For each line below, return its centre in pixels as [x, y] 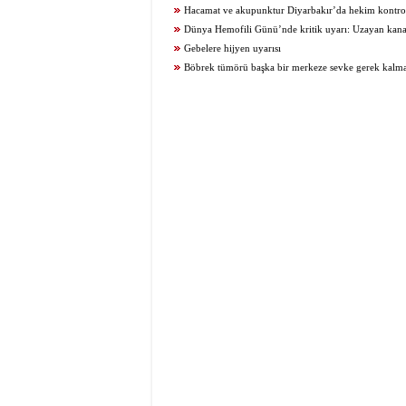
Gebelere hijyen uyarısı [232, 48]
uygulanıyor [191, 29]
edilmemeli [188, 48]
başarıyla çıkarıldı [202, 87]
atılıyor [180, 10]
